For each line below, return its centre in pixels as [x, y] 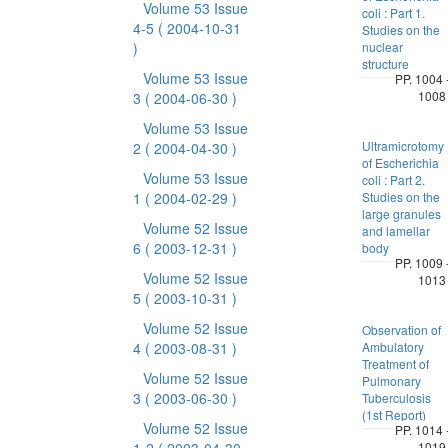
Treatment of [395, 363]
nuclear [382, 46]
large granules [401, 213]
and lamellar [395, 230]
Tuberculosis [396, 397]
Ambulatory [392, 346]
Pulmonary [391, 380]
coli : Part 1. [393, 12]
